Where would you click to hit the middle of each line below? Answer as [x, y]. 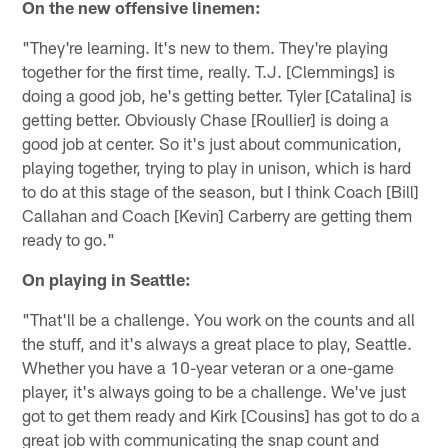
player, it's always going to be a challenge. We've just [214, 390]
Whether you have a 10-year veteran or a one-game [208, 366]
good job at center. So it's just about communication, [212, 142]
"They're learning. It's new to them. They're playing [205, 46]
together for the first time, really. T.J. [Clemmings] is [209, 70]
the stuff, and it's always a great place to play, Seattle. [217, 342]
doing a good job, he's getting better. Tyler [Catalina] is [217, 94]
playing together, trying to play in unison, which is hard [217, 166]
